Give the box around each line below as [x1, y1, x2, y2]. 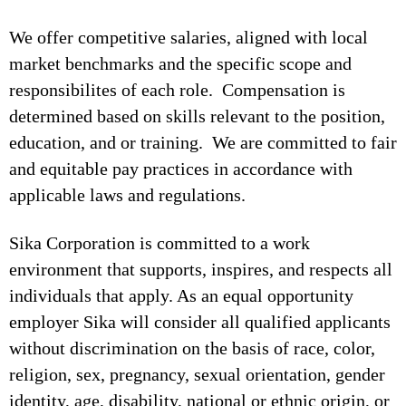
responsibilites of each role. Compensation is [9, 80, 345, 100]
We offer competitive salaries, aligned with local [9, 27, 368, 47]
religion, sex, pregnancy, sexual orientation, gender [9, 364, 385, 384]
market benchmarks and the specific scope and [9, 53, 352, 73]
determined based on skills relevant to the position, [9, 106, 385, 126]
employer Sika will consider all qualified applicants [9, 312, 391, 332]
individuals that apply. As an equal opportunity [9, 285, 353, 305]
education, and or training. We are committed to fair [9, 132, 397, 152]
